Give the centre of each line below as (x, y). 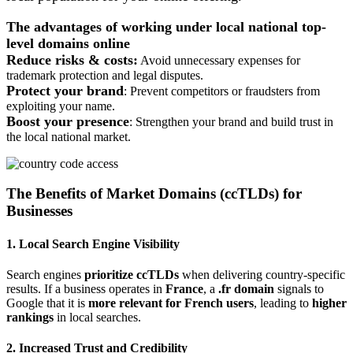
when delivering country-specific (262, 274)
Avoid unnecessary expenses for (219, 60)
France (184, 288)
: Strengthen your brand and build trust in (231, 121)
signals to (299, 288)
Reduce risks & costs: (72, 59)
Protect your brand (65, 90)
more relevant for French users (171, 303)
